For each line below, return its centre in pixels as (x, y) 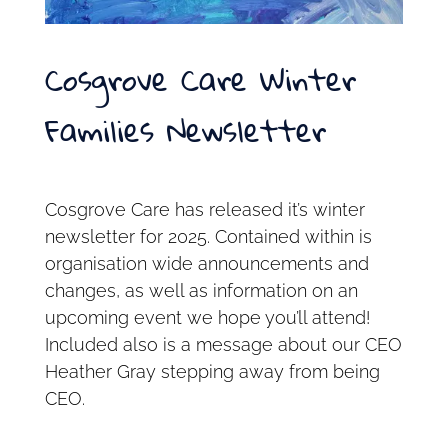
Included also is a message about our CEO (223, 345)
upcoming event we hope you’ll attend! (207, 318)
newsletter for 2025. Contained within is (208, 237)
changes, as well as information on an (201, 291)
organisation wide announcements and (206, 264)
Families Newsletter (185, 130)
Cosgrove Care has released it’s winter (204, 210)
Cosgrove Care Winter (200, 79)
